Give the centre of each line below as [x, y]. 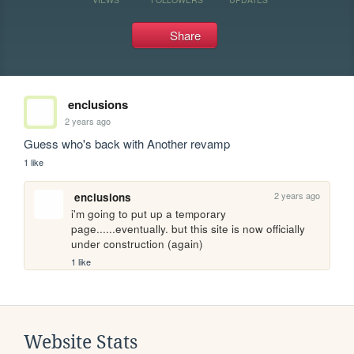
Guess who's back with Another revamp [127, 143]
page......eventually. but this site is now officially [188, 229]
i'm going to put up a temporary [149, 214]
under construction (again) [137, 244]
